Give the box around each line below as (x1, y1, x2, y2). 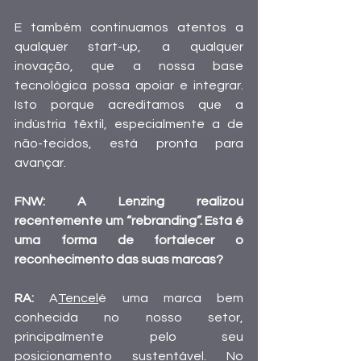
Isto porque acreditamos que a (15, 98, 243, 111)
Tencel (58, 291, 99, 305)
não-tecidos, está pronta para (15, 136, 243, 150)
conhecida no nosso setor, (15, 310, 243, 324)
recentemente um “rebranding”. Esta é (15, 214, 243, 227)
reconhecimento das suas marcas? (15, 252, 223, 266)
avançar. (15, 156, 66, 169)
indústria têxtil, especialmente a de (15, 117, 243, 131)
